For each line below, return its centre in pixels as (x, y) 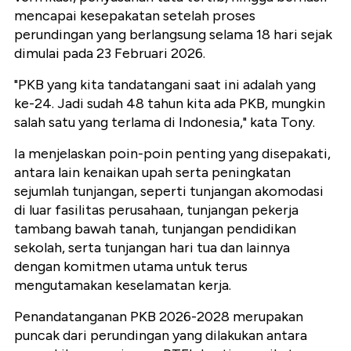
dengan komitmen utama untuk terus (131, 266)
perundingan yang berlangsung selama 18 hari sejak (173, 34)
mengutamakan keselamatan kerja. (123, 285)
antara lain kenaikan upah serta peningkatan (152, 172)
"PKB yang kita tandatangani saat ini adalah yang (165, 84)
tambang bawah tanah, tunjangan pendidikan (155, 228)
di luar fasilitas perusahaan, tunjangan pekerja (156, 210)
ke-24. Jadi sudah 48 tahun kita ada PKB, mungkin (170, 103)
